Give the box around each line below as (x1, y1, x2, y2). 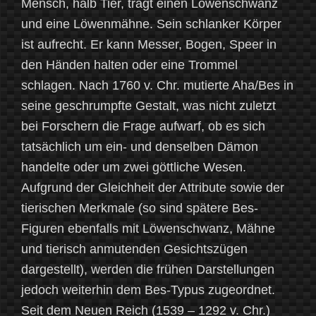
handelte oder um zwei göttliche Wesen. (21, 160, 246, 175)
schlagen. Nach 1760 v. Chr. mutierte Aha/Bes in (21, 78, 293, 93)
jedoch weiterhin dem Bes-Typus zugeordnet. (21, 283, 275, 298)
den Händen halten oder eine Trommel (21, 58, 238, 73)
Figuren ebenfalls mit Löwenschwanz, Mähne (21, 221, 275, 236)
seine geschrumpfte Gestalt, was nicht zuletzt (21, 99, 276, 114)
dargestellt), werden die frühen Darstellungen (21, 262, 274, 277)
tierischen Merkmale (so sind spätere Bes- (21, 201, 258, 216)
